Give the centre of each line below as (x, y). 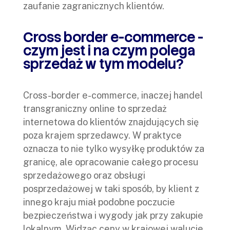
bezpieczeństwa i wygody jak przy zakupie (113, 215)
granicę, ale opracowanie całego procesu (111, 162)
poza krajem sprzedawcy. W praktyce (102, 135)
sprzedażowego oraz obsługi (84, 175)
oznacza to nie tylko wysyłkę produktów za (114, 148)
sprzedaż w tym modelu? (103, 64)
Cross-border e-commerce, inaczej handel (113, 95)
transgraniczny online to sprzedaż (95, 108)
